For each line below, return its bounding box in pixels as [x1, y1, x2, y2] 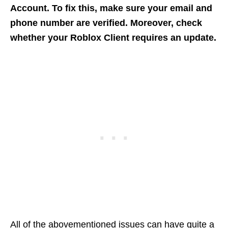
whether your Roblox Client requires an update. [10, 33, 216, 43]
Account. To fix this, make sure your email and [10, 3, 212, 14]
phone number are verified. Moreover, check [10, 18, 202, 28]
